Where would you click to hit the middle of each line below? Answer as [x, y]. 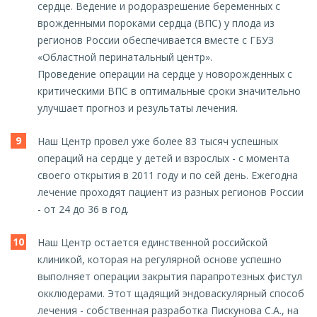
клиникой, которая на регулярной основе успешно [160, 260]
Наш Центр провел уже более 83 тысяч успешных [158, 142]
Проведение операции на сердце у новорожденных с [165, 74]
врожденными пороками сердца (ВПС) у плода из [156, 23]
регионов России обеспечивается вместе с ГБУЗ [156, 40]
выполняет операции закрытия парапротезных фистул [170, 277]
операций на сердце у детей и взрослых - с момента [163, 158]
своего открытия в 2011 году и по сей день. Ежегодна [168, 175]
